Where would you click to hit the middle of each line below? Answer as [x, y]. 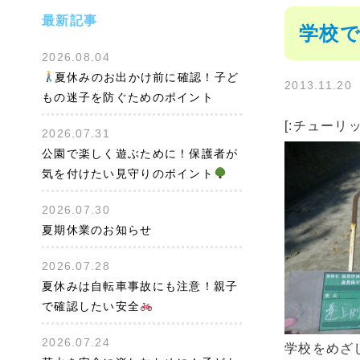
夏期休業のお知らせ [97, 230]
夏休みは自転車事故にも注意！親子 [140, 286]
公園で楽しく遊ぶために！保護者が [140, 153]
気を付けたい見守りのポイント [128, 174]
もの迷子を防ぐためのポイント [128, 97]
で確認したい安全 [91, 306]
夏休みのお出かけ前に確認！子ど [147, 77]
